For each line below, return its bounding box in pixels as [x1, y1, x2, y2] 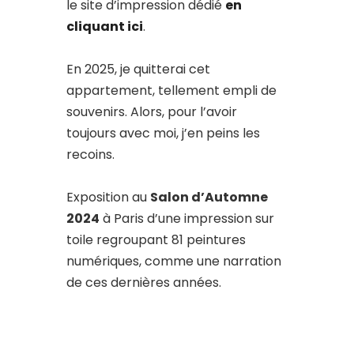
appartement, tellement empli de [66, 81, 277, 100]
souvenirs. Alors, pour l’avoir [66, 103, 237, 121]
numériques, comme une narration [66, 252, 281, 270]
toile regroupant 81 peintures [66, 231, 246, 249]
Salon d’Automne [150, 188, 268, 206]
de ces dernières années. [66, 273, 221, 292]
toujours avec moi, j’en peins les [66, 124, 260, 142]
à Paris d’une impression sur [100, 209, 274, 228]
